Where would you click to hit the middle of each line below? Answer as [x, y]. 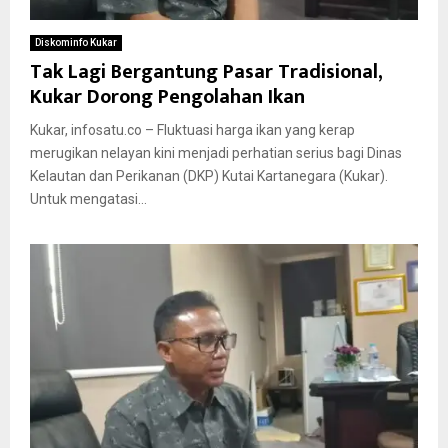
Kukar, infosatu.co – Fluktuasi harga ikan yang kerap [192, 129]
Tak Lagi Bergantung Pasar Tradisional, [206, 71]
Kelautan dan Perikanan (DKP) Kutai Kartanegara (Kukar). [209, 175]
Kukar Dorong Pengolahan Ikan [167, 96]
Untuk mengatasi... [88, 198]
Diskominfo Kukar [76, 42]
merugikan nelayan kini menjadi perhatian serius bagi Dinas [216, 152]
